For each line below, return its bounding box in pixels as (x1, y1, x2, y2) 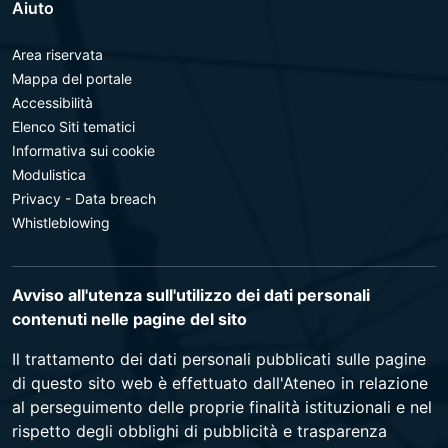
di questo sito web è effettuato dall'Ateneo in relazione (12, 373, 428, 393)
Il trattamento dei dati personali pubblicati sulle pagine (12, 349, 426, 369)
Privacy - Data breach (12, 190, 156, 207)
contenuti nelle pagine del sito (12, 309, 247, 329)
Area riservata (12, 46, 103, 63)
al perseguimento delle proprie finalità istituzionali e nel (12, 397, 432, 417)
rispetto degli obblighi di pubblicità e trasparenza (12, 421, 387, 441)
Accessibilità (12, 94, 93, 111)
